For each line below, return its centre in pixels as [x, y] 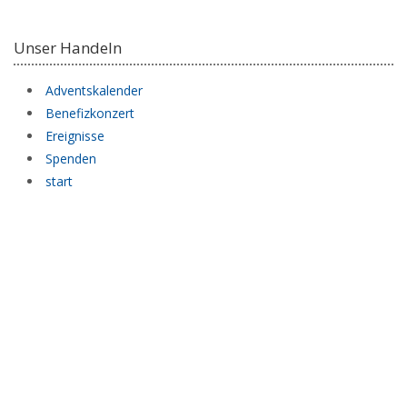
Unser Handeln [68, 47]
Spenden [71, 158]
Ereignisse [75, 135]
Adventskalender [94, 90]
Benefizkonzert [90, 113]
